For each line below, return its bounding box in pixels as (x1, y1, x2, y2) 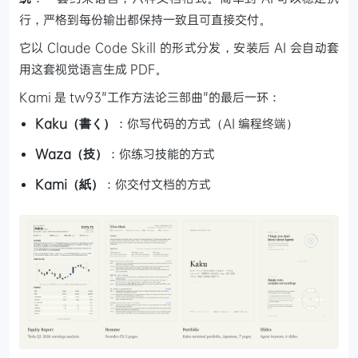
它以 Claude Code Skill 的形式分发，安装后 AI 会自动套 (19, 39, 339, 56)
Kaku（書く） (35, 115, 115, 132)
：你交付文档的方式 (103, 176, 211, 193)
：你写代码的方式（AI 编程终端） (115, 115, 298, 132)
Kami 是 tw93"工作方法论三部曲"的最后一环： (19, 89, 280, 105)
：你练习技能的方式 (107, 145, 215, 162)
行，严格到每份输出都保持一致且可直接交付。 (19, 11, 271, 28)
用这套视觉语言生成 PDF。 (19, 61, 167, 78)
